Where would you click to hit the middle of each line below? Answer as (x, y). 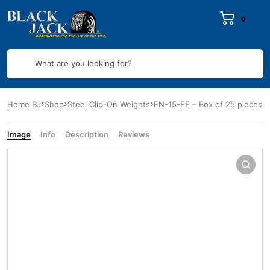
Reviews (134, 134)
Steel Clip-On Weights (109, 104)
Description (87, 134)
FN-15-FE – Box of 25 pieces (208, 104)
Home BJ (24, 104)
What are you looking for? (83, 64)
